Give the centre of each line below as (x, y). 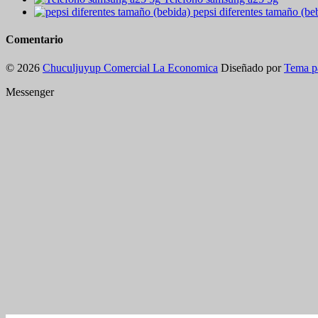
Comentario (34, 40)
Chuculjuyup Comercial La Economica (130, 67)
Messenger (30, 92)
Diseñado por (251, 67)
